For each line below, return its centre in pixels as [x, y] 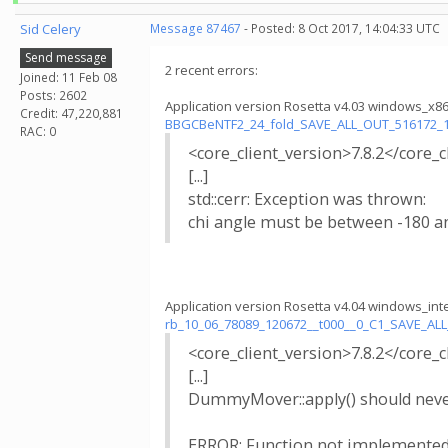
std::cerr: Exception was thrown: [307, 199]
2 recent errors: [211, 70]
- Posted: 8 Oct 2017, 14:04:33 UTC [340, 28]
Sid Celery [50, 29]
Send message [66, 57]
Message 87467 [195, 28]
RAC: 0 [38, 131]
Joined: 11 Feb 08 [68, 77]
